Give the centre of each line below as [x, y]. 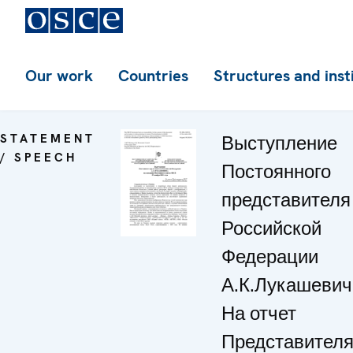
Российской [271, 228]
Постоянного [276, 171]
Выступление [279, 143]
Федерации [270, 256]
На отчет [259, 313]
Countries [153, 76]
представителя [286, 200]
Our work [59, 76]
